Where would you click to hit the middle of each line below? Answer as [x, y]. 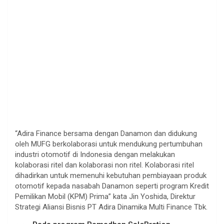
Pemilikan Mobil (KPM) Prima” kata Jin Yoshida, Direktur [105, 196]
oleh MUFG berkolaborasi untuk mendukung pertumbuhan [109, 144]
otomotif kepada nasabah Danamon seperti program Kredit [112, 186]
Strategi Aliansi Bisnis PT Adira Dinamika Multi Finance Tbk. [111, 207]
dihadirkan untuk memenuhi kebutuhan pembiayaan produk [111, 175]
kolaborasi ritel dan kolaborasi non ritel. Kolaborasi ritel [104, 165]
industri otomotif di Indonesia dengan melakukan [95, 154]
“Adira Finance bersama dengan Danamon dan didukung [106, 133]
